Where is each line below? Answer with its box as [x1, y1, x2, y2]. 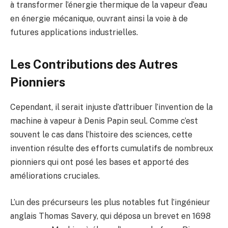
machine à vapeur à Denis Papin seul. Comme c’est [10, 116, 198, 126]
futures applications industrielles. [10, 27, 138, 37]
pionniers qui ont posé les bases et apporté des [10, 157, 189, 167]
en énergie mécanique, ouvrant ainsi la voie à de [10, 13, 188, 23]
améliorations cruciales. [10, 171, 100, 181]
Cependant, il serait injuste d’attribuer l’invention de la [10, 102, 213, 112]
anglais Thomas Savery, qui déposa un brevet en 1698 [10, 211, 211, 221]
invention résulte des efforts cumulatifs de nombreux [10, 144, 213, 154]
